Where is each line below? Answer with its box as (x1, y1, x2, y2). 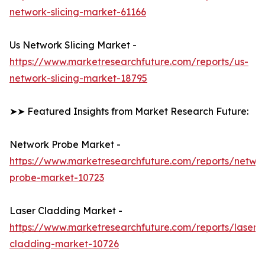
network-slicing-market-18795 (9, 72, 147, 85)
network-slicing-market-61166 (9, 6, 146, 18)
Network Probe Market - (9, 138, 121, 151)
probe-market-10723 (9, 172, 104, 184)
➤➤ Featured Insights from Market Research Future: (9, 105, 248, 118)
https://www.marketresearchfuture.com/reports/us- (9, 56, 248, 68)
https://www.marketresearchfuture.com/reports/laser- (9, 221, 261, 234)
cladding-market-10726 (9, 238, 119, 250)
